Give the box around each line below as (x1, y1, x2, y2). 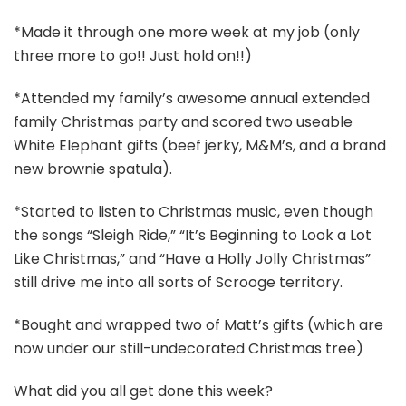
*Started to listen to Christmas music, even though (14, 200, 373, 222)
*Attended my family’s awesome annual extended (14, 87, 370, 109)
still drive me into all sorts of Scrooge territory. (14, 271, 343, 293)
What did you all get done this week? (14, 380, 273, 401)
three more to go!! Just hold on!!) (14, 44, 252, 66)
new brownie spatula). (14, 158, 172, 179)
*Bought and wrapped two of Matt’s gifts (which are (14, 314, 383, 335)
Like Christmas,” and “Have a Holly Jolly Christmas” (14, 247, 371, 269)
